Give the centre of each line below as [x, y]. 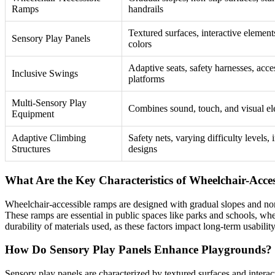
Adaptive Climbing [49, 138]
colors [140, 44]
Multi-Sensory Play [49, 103]
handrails [146, 9]
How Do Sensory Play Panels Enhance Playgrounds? [138, 250]
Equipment [33, 114]
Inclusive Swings [45, 74]
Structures [31, 149]
